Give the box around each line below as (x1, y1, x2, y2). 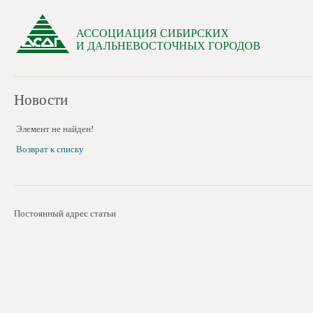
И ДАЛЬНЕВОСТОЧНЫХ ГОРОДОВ (76, 40, 261, 52)
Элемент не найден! (16, 124, 94, 134)
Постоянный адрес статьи (14, 208, 116, 219)
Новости (14, 92, 68, 108)
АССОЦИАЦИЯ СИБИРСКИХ (76, 27, 229, 39)
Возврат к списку (16, 144, 84, 154)
